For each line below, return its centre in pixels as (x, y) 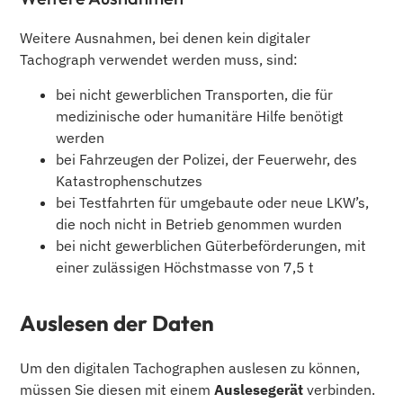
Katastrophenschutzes (130, 180)
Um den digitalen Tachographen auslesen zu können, (190, 367)
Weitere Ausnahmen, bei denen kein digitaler (166, 38)
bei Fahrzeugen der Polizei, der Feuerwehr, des (207, 159)
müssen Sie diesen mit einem (117, 389)
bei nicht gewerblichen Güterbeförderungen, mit (211, 245)
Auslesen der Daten (117, 322)
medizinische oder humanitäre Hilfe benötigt (200, 116)
